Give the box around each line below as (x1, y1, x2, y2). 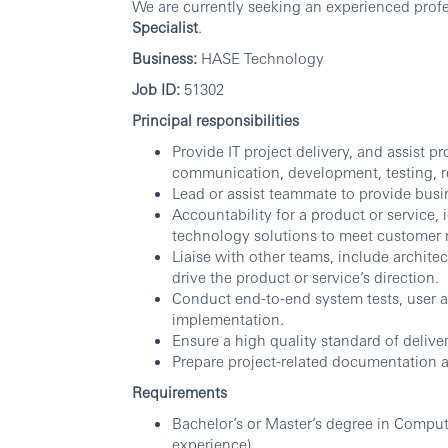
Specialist (132, 17, 198, 37)
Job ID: (132, 79, 180, 99)
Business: (132, 48, 197, 68)
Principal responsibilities (132, 110, 299, 130)
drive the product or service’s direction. (172, 267, 439, 287)
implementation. (172, 309, 284, 329)
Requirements (132, 382, 227, 402)
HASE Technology (197, 48, 324, 68)
